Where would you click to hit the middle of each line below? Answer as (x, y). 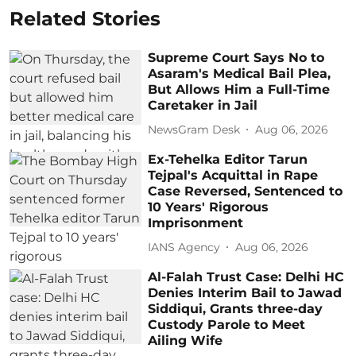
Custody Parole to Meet (227, 325)
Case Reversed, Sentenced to (246, 192)
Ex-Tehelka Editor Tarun (228, 160)
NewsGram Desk (194, 129)
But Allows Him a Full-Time (239, 90)
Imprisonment (196, 223)
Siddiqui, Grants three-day (236, 309)
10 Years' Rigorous (209, 207)
